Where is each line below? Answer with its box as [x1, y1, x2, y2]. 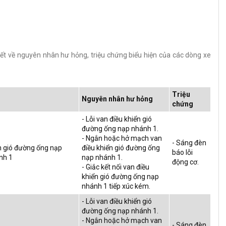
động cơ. [172, 158, 199, 166]
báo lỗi [172, 148, 193, 156]
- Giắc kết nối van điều [82, 163, 149, 171]
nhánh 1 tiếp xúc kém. [82, 182, 150, 190]
